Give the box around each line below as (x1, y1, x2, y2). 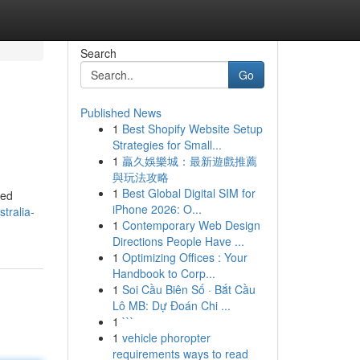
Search (80, 45, 117, 61)
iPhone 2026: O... (112, 201, 202, 217)
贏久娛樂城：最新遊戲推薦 (121, 153, 257, 169)
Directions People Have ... (112, 233, 244, 249)
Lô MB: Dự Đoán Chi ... (112, 297, 231, 313)
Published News (80, 104, 162, 121)
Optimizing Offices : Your (121, 249, 247, 265)
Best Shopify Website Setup (121, 121, 263, 137)
